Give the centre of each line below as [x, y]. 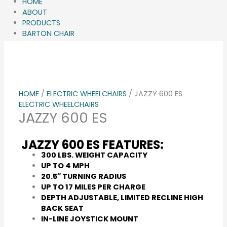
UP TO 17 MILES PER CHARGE [93, 187]
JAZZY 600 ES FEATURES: [91, 144]
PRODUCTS [41, 23]
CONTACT [40, 76]
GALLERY [37, 44]
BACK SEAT [62, 208]
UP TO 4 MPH [65, 165]
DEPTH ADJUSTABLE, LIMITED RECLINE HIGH [122, 197]
